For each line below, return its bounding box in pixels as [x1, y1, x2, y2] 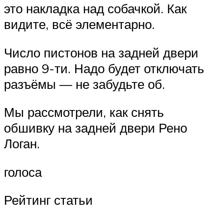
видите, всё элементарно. [4, 16, 155, 32]
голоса [4, 164, 42, 180]
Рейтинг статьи [4, 192, 93, 208]
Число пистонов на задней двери [4, 44, 198, 60]
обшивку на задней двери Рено [4, 120, 187, 136]
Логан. [4, 136, 40, 152]
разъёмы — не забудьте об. [4, 76, 165, 92]
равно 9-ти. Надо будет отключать [4, 60, 204, 76]
